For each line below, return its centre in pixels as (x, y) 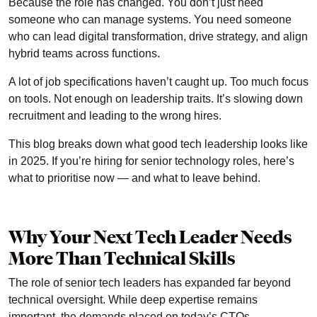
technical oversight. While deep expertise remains (133, 299)
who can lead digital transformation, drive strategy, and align (158, 36)
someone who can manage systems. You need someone (150, 19)
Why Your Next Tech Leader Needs (150, 237)
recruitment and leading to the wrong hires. (115, 115)
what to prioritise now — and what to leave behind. (136, 178)
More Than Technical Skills (122, 258)
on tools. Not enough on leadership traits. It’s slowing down (156, 98)
